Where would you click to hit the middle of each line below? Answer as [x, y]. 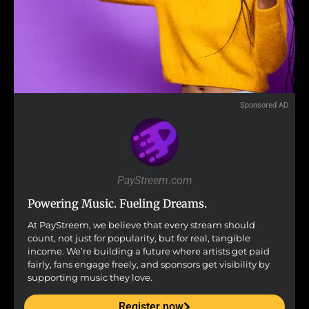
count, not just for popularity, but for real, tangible [139, 238]
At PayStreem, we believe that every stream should [141, 225]
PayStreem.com [154, 180]
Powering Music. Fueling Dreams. [117, 203]
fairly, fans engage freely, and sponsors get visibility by [149, 264]
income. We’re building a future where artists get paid [149, 251]
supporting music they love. [90, 277]
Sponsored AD [264, 105]
